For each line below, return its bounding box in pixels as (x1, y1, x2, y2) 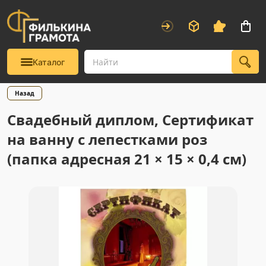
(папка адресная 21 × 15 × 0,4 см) (7, 149, 246, 169)
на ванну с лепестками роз (7, 129, 207, 149)
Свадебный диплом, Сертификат (7, 110, 254, 129)
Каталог (33, 56, 65, 67)
